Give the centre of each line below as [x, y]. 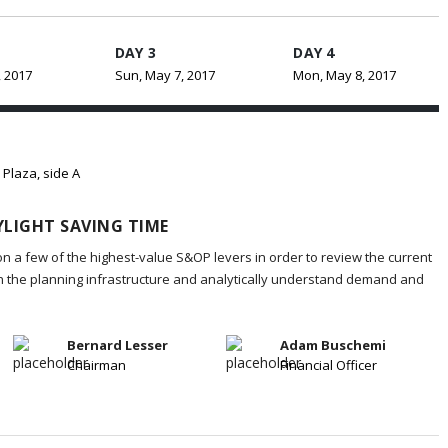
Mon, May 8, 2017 [345, 74]
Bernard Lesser [117, 344]
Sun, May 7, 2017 [164, 74]
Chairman [96, 364]
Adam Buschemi [333, 344]
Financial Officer [328, 364]
